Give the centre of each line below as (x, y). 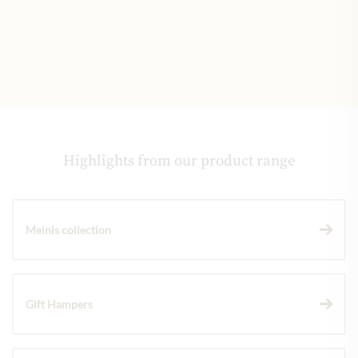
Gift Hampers (59, 304)
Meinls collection (68, 230)
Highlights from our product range (179, 161)
